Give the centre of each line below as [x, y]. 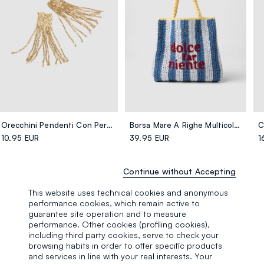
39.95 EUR [149, 138]
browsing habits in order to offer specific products [125, 245]
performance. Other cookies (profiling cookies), [119, 224]
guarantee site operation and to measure [107, 213]
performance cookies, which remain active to [114, 203]
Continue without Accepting [179, 171]
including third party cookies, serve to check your [123, 235]
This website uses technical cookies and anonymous [128, 192]
